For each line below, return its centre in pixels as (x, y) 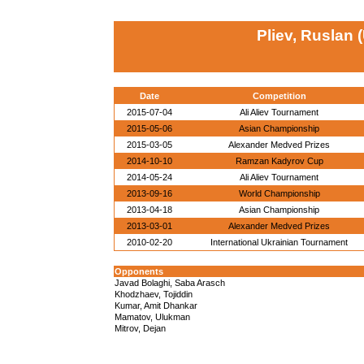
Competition (279, 96)
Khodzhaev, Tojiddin (154, 294)
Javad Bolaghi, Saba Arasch (170, 283)
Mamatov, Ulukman (152, 317)
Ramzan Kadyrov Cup (279, 161)
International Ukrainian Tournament (279, 242)
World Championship (279, 193)
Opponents (139, 271)
